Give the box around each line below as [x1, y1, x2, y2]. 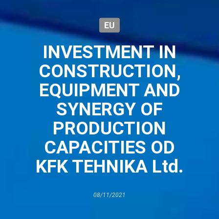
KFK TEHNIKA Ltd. [35, 155, 184, 177]
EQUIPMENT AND [39, 79, 180, 101]
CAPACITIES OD [44, 136, 175, 158]
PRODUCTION [53, 117, 166, 139]
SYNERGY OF [56, 98, 163, 120]
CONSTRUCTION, [38, 60, 181, 82]
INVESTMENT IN [43, 41, 176, 63]
